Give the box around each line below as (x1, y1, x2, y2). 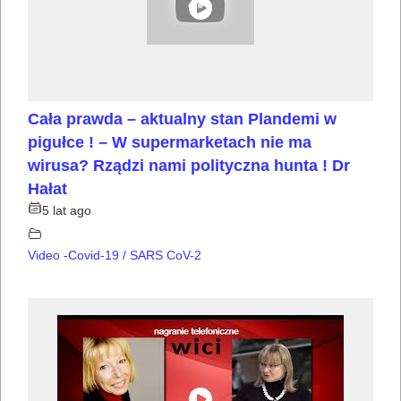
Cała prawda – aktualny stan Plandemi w (28, 110, 337, 129)
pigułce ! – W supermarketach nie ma (28, 133, 311, 152)
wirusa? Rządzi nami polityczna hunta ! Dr (28, 157, 350, 175)
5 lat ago (42, 203, 91, 218)
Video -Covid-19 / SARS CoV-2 (28, 248, 201, 263)
